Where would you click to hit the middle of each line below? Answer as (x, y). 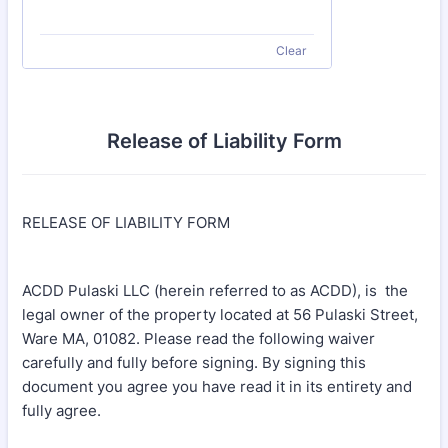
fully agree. (61, 410)
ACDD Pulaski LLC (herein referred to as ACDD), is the (215, 290)
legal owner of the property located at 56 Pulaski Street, (220, 314)
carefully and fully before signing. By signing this (194, 362)
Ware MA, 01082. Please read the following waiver (198, 338)
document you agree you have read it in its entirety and (217, 386)
